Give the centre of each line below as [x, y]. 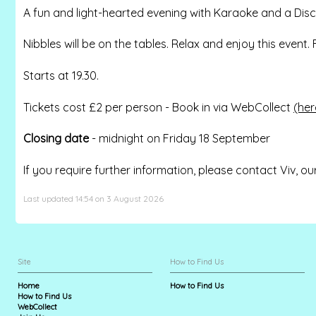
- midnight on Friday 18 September [180, 139]
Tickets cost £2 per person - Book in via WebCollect [158, 107]
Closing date [56, 139]
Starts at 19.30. [61, 75]
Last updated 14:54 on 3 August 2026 [93, 199]
